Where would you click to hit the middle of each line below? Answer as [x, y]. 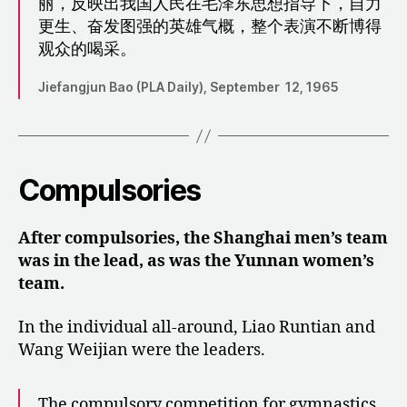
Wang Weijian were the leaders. [142, 350]
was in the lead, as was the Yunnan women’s [196, 262]
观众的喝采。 [87, 50]
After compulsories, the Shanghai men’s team [203, 239]
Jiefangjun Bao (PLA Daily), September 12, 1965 [189, 87]
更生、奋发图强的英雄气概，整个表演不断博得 [210, 27]
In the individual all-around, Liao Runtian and [197, 327]
